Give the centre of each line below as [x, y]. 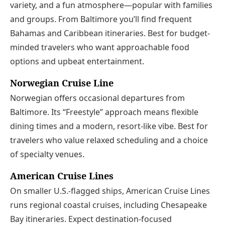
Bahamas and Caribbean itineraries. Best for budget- [110, 33]
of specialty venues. [47, 154]
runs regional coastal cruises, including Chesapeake [108, 205]
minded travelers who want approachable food [100, 47]
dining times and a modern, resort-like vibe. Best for [109, 126]
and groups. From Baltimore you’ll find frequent [101, 19]
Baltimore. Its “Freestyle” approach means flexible [104, 112]
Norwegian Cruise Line [62, 83]
